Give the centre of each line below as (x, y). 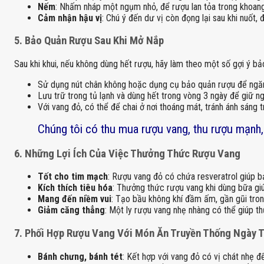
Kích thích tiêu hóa (75, 188)
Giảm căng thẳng (71, 210)
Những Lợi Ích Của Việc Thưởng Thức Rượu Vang (133, 154)
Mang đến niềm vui (75, 199)
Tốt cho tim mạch (73, 177)
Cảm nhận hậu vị (70, 18)
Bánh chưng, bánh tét (80, 256)
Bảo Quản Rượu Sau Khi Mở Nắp (94, 41)
